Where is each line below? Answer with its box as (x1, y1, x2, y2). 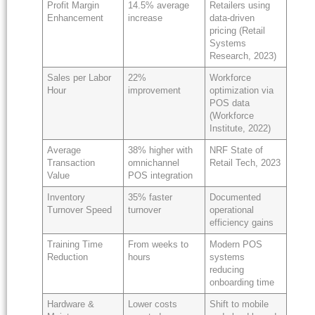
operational (210, 205, 255, 215)
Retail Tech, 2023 (210, 157, 281, 168)
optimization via (210, 85, 274, 96)
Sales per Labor (47, 72, 112, 83)
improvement (128, 85, 181, 96)
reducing (210, 264, 245, 275)
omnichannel (128, 157, 180, 168)
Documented (210, 192, 262, 202)
